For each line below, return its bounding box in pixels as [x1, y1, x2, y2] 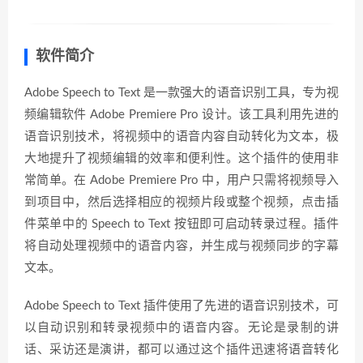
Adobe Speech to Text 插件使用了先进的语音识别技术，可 [24, 300, 339, 312]
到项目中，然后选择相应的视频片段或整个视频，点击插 [24, 196, 339, 208]
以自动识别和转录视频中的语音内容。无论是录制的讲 [24, 322, 339, 334]
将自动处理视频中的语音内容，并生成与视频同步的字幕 [24, 240, 339, 252]
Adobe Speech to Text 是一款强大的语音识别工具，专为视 [24, 87, 339, 99]
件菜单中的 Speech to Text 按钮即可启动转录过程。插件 [24, 218, 339, 230]
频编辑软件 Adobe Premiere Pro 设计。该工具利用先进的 [24, 109, 339, 121]
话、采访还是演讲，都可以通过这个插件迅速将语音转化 [24, 344, 339, 356]
